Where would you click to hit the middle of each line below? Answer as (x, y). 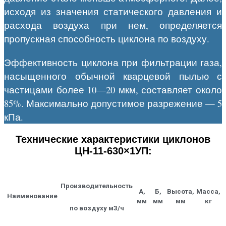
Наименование (32, 196)
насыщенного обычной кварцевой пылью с (113, 76)
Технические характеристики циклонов (113, 139)
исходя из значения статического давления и (113, 12)
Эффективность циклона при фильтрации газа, (113, 63)
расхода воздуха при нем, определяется (113, 25)
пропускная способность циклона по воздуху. (107, 39)
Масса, (208, 192)
